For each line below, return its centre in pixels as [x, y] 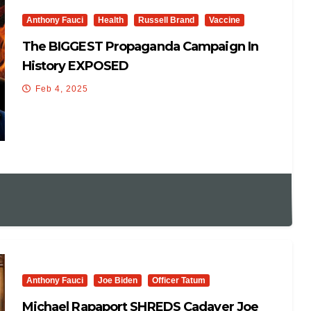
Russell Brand [166, 20]
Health [110, 20]
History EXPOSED [75, 66]
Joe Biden [117, 281]
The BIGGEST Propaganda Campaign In [140, 47]
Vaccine [224, 20]
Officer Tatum [178, 281]
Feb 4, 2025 [61, 89]
